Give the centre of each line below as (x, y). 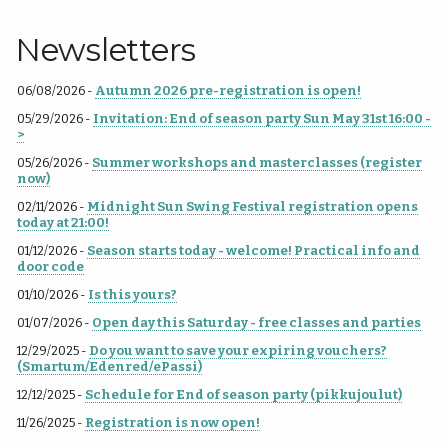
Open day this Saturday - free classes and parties (256, 322)
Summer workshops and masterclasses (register (257, 162)
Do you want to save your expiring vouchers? (238, 350)
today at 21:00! (63, 222)
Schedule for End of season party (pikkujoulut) (243, 394)
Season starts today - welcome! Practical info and (253, 250)
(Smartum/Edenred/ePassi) (109, 366)
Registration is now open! (172, 422)
